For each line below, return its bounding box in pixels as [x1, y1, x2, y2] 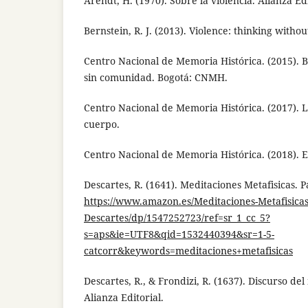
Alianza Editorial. [84, 291, 164, 305]
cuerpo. [84, 118, 120, 131]
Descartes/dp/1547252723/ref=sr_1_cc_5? [84, 211, 270, 225]
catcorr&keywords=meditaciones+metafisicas [84, 244, 293, 258]
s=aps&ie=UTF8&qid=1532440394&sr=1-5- [84, 228, 274, 241]
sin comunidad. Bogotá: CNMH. [84, 71, 228, 85]
